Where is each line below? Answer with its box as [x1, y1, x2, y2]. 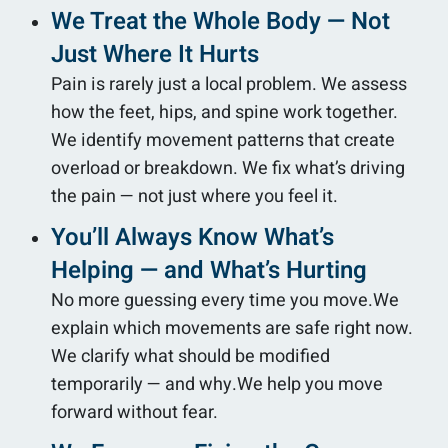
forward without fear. [51, 398, 218, 426]
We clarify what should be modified [51, 342, 330, 370]
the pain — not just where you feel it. [51, 182, 338, 210]
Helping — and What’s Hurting [51, 252, 367, 288]
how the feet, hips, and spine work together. [51, 98, 398, 126]
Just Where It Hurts [51, 36, 259, 72]
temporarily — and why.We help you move [51, 370, 383, 398]
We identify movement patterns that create [51, 126, 395, 154]
